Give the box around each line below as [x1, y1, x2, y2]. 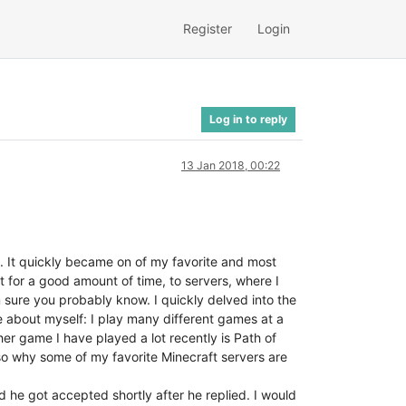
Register [183, 21, 232, 37]
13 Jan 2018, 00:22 [181, 158, 280, 172]
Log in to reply [209, 111, 287, 126]
